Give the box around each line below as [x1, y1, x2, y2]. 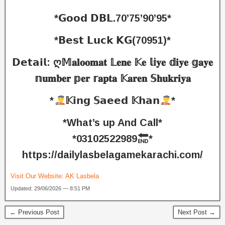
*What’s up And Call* [63, 117, 162, 128]
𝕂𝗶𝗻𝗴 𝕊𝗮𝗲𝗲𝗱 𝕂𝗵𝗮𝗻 [65, 95, 160, 106]
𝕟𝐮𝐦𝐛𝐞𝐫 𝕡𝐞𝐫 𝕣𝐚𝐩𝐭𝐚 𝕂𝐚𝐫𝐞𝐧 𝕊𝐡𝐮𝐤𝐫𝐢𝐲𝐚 [34, 73, 191, 84]
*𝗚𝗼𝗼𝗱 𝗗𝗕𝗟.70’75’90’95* [54, 13, 171, 24]
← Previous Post [10, 208, 59, 216]
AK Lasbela [65, 172, 99, 180]
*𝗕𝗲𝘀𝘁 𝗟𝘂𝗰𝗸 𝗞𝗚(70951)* [54, 35, 171, 46]
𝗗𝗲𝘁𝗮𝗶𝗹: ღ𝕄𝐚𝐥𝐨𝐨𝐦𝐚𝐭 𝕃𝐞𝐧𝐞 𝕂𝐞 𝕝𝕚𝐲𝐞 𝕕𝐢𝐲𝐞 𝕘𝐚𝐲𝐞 [12, 57, 213, 68]
